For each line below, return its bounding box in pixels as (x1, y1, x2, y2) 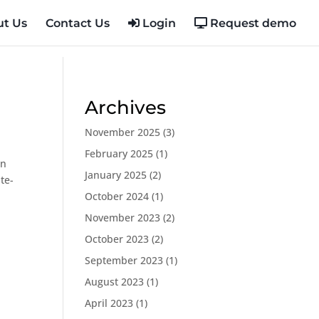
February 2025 (85, 147, 154, 160)
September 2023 (85, 253, 164, 267)
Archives (85, 96, 167, 119)
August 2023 (85, 275, 145, 288)
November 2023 (85, 211, 161, 224)
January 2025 (85, 168, 147, 182)
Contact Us (46, 16, 110, 30)
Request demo (207, 16, 296, 30)
